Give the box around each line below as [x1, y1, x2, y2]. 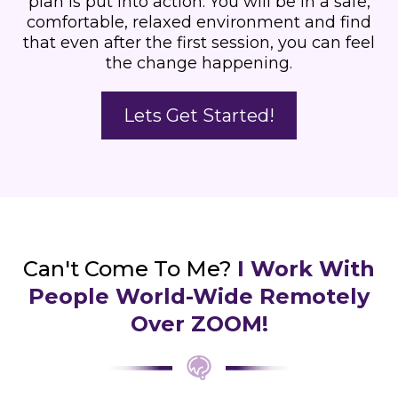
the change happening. [106, 53, 292, 74]
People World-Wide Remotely [28, 283, 370, 310]
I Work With [237, 256, 375, 283]
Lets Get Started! [123, 105, 275, 127]
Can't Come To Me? [23, 256, 237, 283]
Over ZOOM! [130, 311, 268, 338]
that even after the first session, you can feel [23, 33, 375, 53]
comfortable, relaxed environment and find [27, 12, 371, 33]
